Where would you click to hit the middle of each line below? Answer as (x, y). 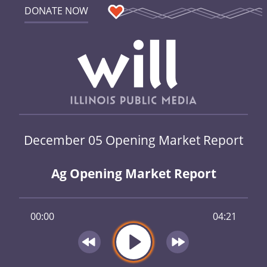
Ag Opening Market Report (133, 174)
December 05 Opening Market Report (133, 139)
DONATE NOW (56, 11)
